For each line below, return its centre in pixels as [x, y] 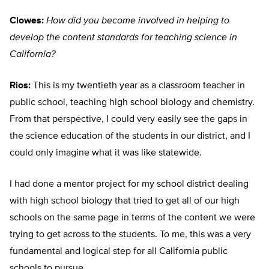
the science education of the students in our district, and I [130, 137]
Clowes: [27, 21]
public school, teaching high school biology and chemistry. [132, 103]
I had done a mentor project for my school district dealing [129, 185]
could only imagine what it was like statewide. [106, 153]
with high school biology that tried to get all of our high [125, 201]
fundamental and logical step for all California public [119, 252]
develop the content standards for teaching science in [123, 38]
